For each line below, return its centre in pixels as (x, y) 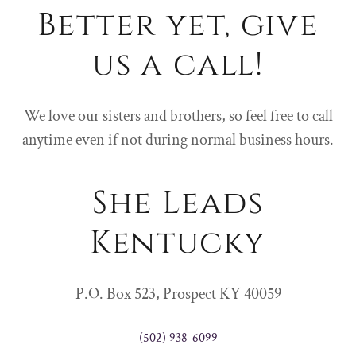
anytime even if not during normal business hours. (178, 139)
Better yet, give (178, 25)
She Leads (178, 203)
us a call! (178, 65)
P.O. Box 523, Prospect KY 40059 (178, 294)
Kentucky (178, 243)
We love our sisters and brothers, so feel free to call (178, 116)
